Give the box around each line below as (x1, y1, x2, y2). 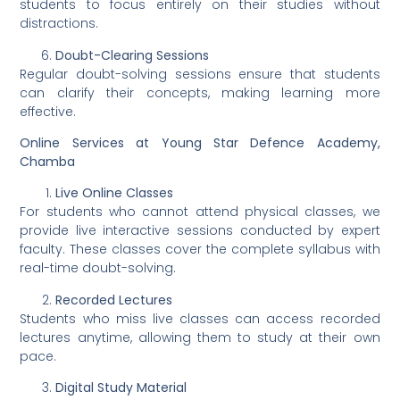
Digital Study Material (55, 379, 187, 397)
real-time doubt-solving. (20, 259, 177, 278)
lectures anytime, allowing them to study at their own (20, 328, 380, 346)
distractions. (20, 14, 99, 33)
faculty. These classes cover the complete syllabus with (20, 240, 380, 259)
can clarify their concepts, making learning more (20, 83, 380, 102)
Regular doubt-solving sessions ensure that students (20, 64, 380, 83)
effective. (20, 102, 77, 121)
